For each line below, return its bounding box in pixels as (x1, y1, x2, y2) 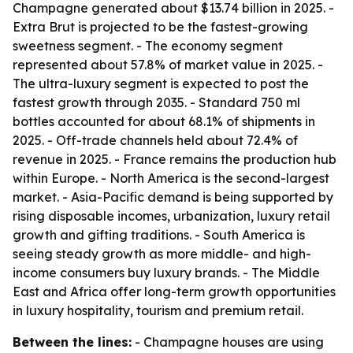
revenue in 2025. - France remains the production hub (13, 151, 336, 167)
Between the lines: (13, 334, 132, 350)
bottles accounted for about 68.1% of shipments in (13, 113, 315, 129)
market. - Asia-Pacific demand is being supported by (13, 189, 333, 205)
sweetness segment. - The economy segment (13, 38, 283, 54)
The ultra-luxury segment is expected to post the (13, 76, 309, 91)
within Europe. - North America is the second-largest (13, 170, 329, 186)
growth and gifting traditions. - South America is (13, 227, 305, 243)
